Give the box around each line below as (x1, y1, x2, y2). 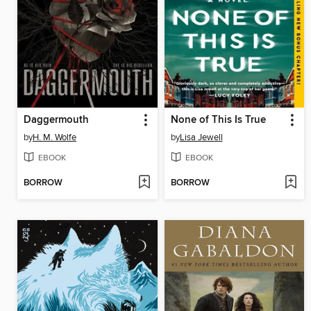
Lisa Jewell (179, 131, 223, 143)
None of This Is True (170, 113, 266, 126)
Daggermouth (24, 113, 89, 126)
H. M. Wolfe (33, 131, 76, 143)
